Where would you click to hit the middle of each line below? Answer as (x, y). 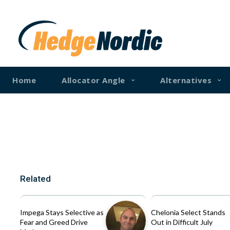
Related (35, 178)
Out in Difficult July (182, 222)
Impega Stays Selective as (62, 212)
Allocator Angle (93, 80)
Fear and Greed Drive (54, 222)
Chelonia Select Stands (188, 212)
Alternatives (186, 80)
